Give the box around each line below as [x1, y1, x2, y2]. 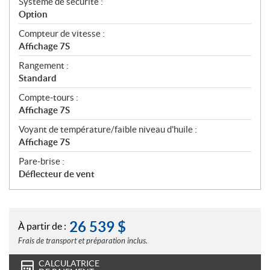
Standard [19, 73, 57, 84]
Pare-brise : [19, 156, 64, 167]
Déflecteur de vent [19, 169, 95, 180]
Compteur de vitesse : [19, 28, 105, 39]
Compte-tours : [19, 92, 78, 103]
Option [19, 9, 48, 20]
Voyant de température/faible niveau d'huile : [19, 124, 197, 135]
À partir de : [18, 220, 66, 231]
